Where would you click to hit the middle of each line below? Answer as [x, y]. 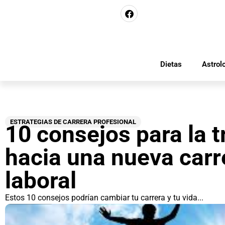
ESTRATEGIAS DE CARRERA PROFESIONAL [73, 122]
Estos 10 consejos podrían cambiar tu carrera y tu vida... [104, 198]
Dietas [171, 64]
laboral [41, 180]
